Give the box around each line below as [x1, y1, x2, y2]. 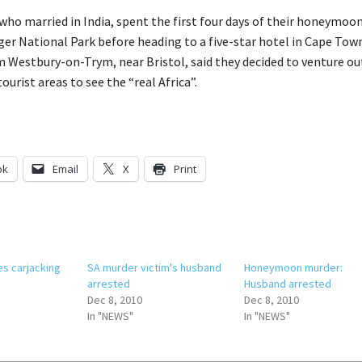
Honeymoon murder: [244, 259, 343, 275]
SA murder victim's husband [87, 259, 222, 275]
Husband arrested [244, 276, 332, 291]
